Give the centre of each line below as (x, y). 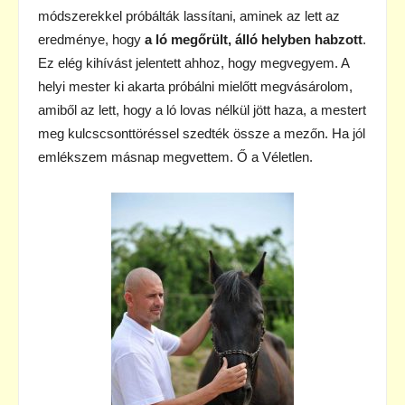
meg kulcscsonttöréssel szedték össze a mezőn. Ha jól (202, 133)
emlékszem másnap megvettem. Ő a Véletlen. (175, 156)
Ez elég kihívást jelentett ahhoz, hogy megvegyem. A (193, 62)
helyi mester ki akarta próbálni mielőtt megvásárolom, (195, 86)
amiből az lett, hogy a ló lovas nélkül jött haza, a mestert (202, 109)
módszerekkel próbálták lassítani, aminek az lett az (189, 15)
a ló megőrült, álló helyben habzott (254, 39)
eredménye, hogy (91, 39)
